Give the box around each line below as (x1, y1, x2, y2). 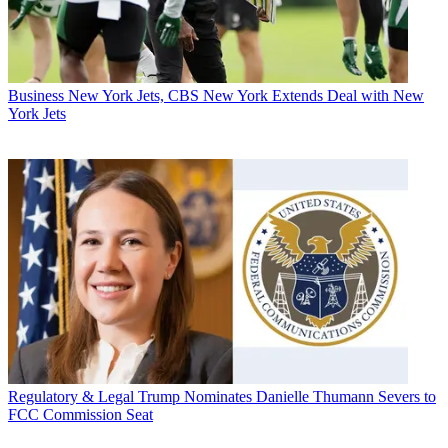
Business (8, 87, 64, 105)
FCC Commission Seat (8, 406, 153, 424)
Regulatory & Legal (8, 388, 134, 406)
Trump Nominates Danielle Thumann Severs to (138, 388, 436, 406)
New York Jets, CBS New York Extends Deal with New (68, 87, 424, 105)
